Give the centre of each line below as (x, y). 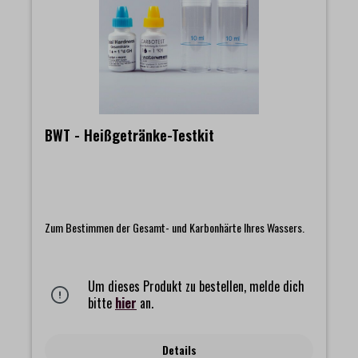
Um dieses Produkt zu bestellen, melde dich (196, 286)
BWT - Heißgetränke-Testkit (130, 135)
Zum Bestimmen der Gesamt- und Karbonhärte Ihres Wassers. (175, 227)
